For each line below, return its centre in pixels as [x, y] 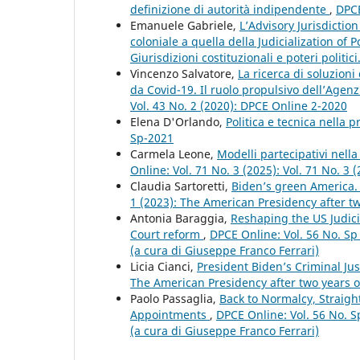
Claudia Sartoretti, [181, 186]
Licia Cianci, [164, 266]
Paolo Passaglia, [175, 298]
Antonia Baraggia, [180, 218]
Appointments [170, 314]
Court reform [167, 234]
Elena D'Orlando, [178, 121]
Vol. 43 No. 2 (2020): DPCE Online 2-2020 [239, 105]
